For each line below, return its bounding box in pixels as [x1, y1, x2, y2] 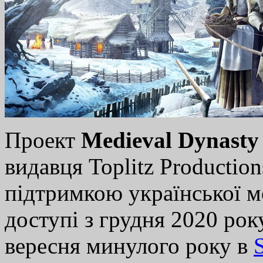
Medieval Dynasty [81, 127, 259, 153]
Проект [5, 127, 81, 153]
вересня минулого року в [5, 233, 254, 259]
